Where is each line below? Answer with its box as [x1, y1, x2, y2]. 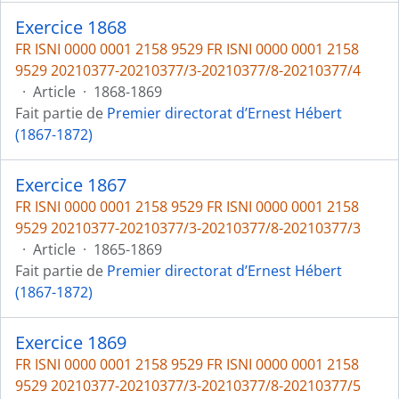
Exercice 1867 [15, 173, 126, 197]
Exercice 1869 [15, 330, 126, 354]
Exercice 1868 [15, 15, 126, 39]
